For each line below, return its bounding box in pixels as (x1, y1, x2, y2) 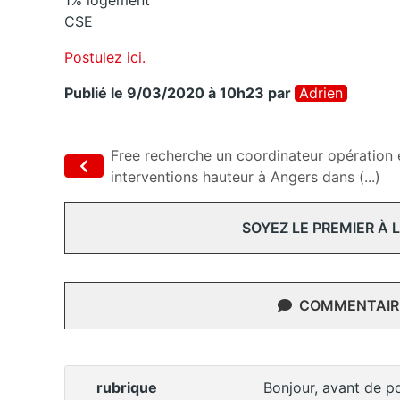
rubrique (96, 379, 157, 397)
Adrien (299, 84, 343, 103)
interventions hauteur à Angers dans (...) (111, 168, 380, 187)
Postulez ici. (64, 48, 146, 67)
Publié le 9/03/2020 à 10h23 (64, 84, 264, 103)
